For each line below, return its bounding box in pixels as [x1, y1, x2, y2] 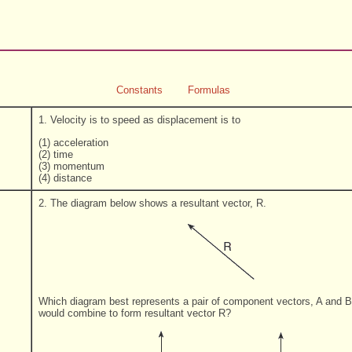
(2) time [38, 148, 73, 160]
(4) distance [38, 171, 92, 184]
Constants [115, 84, 163, 96]
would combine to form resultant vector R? [38, 306, 231, 319]
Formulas [187, 84, 230, 96]
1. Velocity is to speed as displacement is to [38, 114, 240, 126]
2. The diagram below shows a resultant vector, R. [38, 197, 266, 210]
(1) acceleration [38, 136, 108, 148]
